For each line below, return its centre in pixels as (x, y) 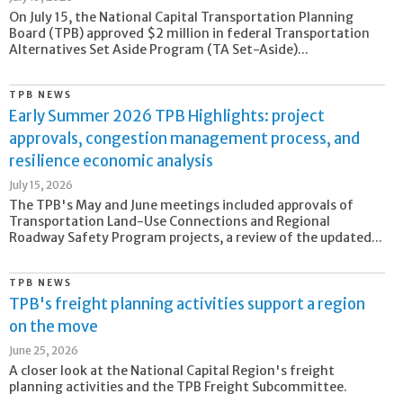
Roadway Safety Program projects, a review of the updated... (196, 237)
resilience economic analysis (111, 161)
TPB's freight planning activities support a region (187, 304)
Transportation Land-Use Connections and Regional (170, 221)
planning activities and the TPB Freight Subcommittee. (178, 387)
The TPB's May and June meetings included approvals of (181, 205)
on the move (54, 326)
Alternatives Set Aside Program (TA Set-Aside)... (159, 49)
